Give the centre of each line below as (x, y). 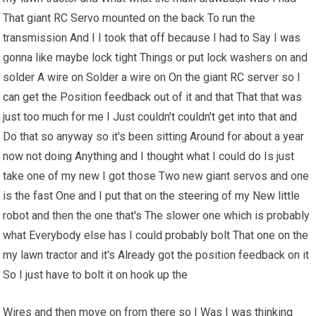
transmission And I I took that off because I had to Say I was (152, 38)
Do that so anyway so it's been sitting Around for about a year (154, 137)
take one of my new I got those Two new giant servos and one (156, 176)
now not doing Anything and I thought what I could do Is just (149, 157)
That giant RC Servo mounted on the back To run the (129, 18)
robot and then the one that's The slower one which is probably (157, 216)
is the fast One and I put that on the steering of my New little (152, 196)
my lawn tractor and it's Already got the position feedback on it (156, 255)
